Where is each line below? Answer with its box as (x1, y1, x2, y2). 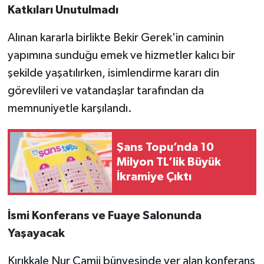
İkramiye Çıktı (117, 170, 192, 183)
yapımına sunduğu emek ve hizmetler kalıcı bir (7, 49, 235, 62)
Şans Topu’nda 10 (117, 141, 214, 153)
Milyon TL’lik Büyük (117, 156, 221, 168)
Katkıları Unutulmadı (7, 4, 118, 16)
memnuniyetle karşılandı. (7, 103, 132, 115)
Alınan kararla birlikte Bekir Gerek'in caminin (7, 32, 224, 44)
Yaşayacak (7, 227, 65, 240)
